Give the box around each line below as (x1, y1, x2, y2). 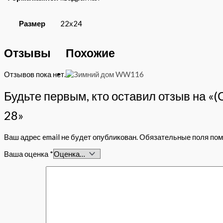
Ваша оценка (4, 149, 50, 158)
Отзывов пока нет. (4, 69, 66, 79)
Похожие (66, 46, 115, 60)
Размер (18, 19, 45, 28)
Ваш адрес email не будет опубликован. (4, 132, 138, 141)
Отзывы (4, 46, 51, 60)
